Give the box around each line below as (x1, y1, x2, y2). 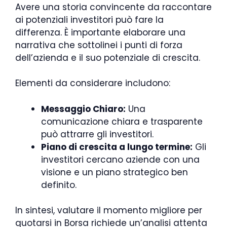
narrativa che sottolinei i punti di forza (15, 39, 182, 51)
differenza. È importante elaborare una (15, 26, 185, 39)
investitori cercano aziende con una (41, 153, 200, 166)
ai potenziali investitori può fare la (15, 13, 164, 26)
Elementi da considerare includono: (15, 77, 170, 90)
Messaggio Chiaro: (41, 102, 126, 115)
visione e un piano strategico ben (41, 166, 188, 178)
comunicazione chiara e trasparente (41, 115, 203, 128)
